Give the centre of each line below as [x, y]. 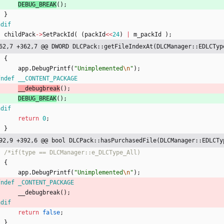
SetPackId [58, 35]
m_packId [147, 35]
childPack [20, 35]
